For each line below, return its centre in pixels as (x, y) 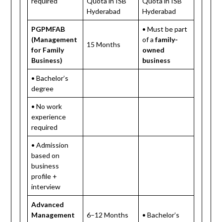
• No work (47, 106)
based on (46, 155)
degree (43, 88)
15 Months (104, 44)
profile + (44, 176)
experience (49, 116)
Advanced (48, 204)
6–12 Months (108, 215)
